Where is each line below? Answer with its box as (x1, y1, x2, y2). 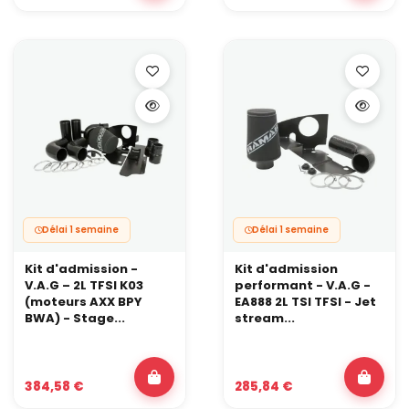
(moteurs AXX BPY (25, 292, 142, 310)
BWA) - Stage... (25, 309, 125, 327)
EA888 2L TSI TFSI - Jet (235, 292, 376, 310)
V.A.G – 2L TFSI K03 (25, 276, 143, 294)
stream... (235, 309, 295, 327)
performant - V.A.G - (235, 276, 371, 294)
